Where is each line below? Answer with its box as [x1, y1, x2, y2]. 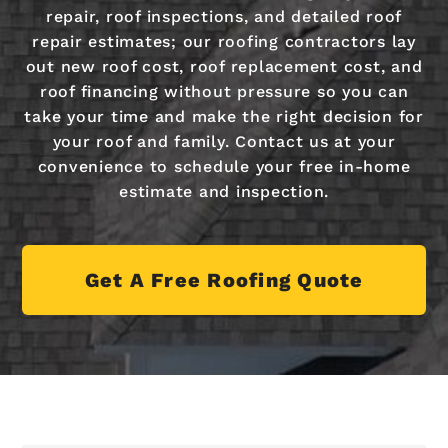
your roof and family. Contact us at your [52, 131, 396, 151]
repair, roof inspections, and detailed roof [45, 6, 403, 26]
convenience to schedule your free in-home [37, 156, 411, 176]
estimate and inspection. [119, 181, 329, 201]
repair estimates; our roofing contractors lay [32, 31, 416, 51]
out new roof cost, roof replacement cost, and [25, 56, 423, 76]
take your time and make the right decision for [24, 106, 424, 126]
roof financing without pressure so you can [39, 81, 409, 101]
